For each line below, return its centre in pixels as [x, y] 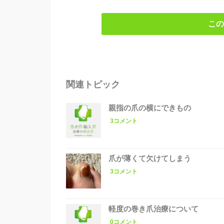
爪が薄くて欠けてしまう [151, 158]
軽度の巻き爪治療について [154, 208]
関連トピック [93, 84]
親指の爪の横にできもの [151, 107]
